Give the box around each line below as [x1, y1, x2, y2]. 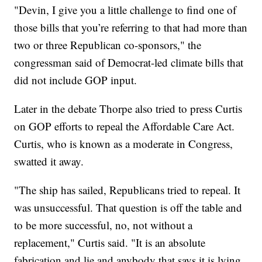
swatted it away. [14, 154, 84, 169]
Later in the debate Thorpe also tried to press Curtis [14, 101, 243, 116]
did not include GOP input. [14, 73, 137, 88]
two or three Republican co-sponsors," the [14, 37, 202, 53]
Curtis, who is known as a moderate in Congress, [14, 136, 233, 151]
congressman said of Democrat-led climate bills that [14, 55, 244, 70]
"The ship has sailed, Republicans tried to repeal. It [14, 182, 241, 198]
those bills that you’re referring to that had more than [14, 20, 248, 35]
